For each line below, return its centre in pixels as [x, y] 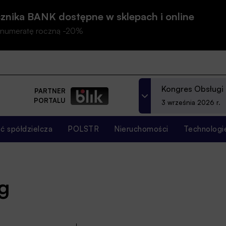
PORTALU [50, 101]
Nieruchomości [141, 129]
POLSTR [83, 129]
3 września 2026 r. [191, 103]
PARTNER [50, 91]
